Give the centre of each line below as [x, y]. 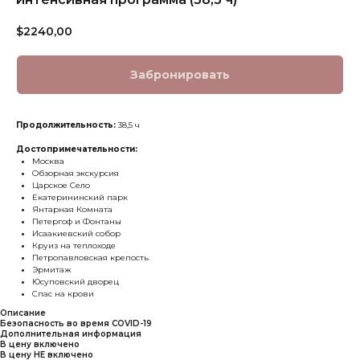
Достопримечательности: [77, 149]
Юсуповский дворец [76, 281]
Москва [48, 161]
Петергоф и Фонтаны [77, 221]
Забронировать [180, 74]
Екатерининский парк [80, 197]
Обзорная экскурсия [76, 173]
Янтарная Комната [72, 209]
